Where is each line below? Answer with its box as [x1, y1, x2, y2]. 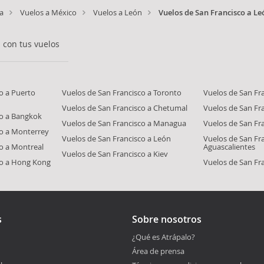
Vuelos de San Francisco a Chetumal [61, 103, 187, 113]
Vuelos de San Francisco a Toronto [61, 87, 181, 98]
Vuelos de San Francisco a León [61, 133, 171, 144]
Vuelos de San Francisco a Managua [61, 118, 186, 128]
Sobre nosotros [132, 213, 202, 226]
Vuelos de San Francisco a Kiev [61, 148, 168, 159]
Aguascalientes [203, 141, 255, 152]
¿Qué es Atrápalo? [132, 232, 195, 242]
